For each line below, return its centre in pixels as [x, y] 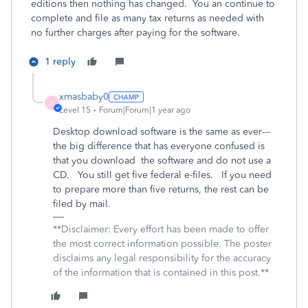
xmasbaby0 [84, 97]
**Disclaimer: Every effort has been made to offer [161, 229]
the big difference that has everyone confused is [159, 146]
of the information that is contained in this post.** [161, 273]
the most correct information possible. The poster [162, 244]
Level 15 [75, 110]
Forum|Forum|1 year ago [145, 110]
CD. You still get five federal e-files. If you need [162, 175]
